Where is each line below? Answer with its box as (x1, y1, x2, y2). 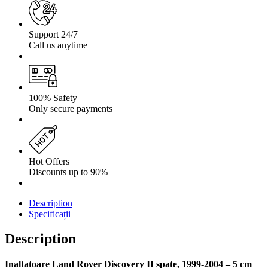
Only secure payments (29, 103, 112, 114)
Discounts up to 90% (29, 166, 108, 177)
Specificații (29, 208, 71, 219)
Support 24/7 (29, 29, 78, 39)
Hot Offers (29, 156, 69, 166)
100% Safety (29, 92, 77, 103)
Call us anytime (29, 39, 87, 50)
